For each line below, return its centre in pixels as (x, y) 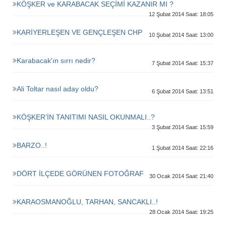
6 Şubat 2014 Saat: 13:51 (183, 91)
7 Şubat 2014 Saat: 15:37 (183, 63)
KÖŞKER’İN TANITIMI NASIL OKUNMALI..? (86, 117)
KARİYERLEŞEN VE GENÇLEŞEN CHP (79, 32)
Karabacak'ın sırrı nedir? (56, 61)
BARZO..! (32, 145)
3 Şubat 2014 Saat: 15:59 (183, 127)
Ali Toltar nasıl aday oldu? (58, 89)
